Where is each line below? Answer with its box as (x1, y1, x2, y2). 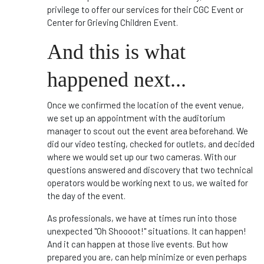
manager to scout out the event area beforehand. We (47, 126, 248, 136)
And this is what (47, 40, 186, 64)
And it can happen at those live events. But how (47, 239, 228, 249)
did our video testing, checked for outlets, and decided (47, 138, 255, 149)
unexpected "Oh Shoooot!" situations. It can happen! (47, 226, 246, 236)
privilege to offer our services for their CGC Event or (47, 4, 243, 15)
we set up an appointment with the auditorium (47, 113, 225, 123)
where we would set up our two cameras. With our (47, 151, 236, 162)
